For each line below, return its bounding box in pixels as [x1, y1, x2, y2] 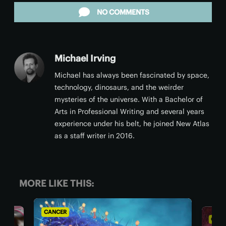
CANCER [33, 208, 55, 215]
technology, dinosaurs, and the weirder [54, 83, 184, 92]
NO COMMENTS [97, 8, 149, 17]
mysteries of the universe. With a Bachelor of [54, 95, 203, 104]
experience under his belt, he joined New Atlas [54, 119, 209, 128]
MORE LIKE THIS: [19, 178, 94, 189]
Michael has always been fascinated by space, [54, 71, 209, 80]
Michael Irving [54, 52, 116, 64]
